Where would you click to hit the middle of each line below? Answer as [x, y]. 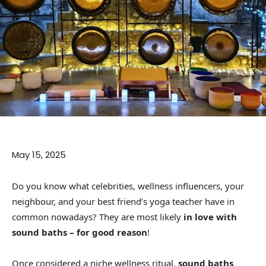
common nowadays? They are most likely [98, 217]
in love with [210, 217]
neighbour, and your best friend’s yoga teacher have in [123, 202]
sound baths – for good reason [80, 232]
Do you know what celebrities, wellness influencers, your [128, 186]
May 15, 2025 [39, 155]
